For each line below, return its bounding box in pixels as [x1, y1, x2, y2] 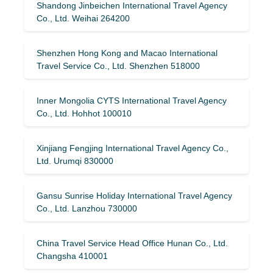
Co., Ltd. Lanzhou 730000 [37, 203, 137, 213]
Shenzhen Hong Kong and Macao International [37, 48, 218, 58]
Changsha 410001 [37, 250, 108, 261]
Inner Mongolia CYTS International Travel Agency [37, 95, 227, 105]
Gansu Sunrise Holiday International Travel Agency [37, 190, 232, 200]
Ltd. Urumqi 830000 [37, 155, 113, 166]
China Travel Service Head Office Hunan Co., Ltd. [37, 238, 228, 248]
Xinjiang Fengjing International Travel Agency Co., [37, 143, 229, 153]
